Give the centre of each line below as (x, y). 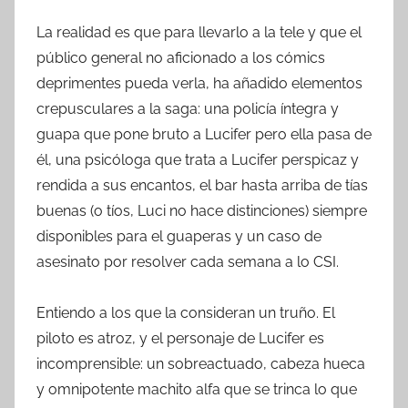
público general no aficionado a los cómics (181, 57)
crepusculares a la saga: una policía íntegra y (188, 108)
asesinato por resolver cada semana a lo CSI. (188, 261)
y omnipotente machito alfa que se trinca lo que (197, 389)
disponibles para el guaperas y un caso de (179, 236)
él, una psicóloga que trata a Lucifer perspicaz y (198, 159)
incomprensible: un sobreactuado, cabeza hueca (201, 363)
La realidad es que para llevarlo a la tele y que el (199, 32)
